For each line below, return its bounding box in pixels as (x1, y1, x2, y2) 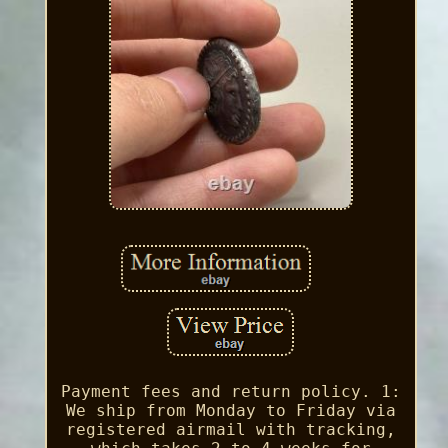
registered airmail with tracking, (65, 419, 396, 439)
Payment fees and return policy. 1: (60, 381, 401, 401)
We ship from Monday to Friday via (65, 400, 396, 420)
